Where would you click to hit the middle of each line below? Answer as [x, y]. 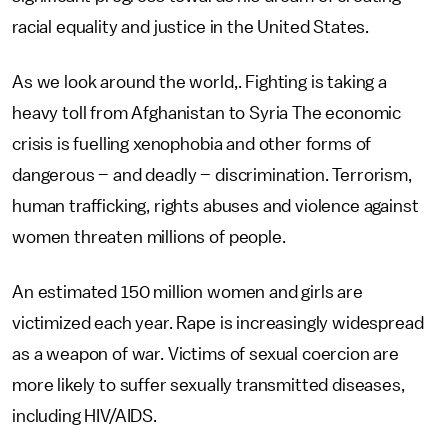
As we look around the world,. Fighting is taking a [199, 82]
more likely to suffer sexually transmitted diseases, [208, 385]
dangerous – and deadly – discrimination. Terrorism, [212, 175]
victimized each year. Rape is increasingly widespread [218, 323]
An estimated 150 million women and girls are [187, 292]
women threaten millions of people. [149, 237]
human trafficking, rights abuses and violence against [215, 206]
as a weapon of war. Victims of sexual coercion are [205, 354]
